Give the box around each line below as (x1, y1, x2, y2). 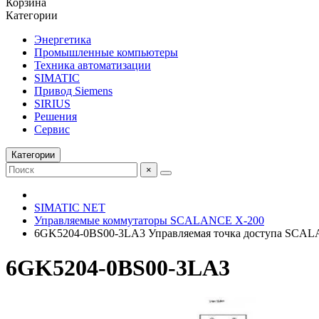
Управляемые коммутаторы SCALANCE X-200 (34, 214, 264, 226)
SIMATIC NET (34, 202, 105, 214)
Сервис (34, 123, 70, 135)
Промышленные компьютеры (34, 46, 178, 58)
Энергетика (34, 33, 91, 46)
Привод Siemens (34, 85, 113, 97)
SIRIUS (34, 98, 70, 110)
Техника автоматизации (34, 59, 151, 71)
